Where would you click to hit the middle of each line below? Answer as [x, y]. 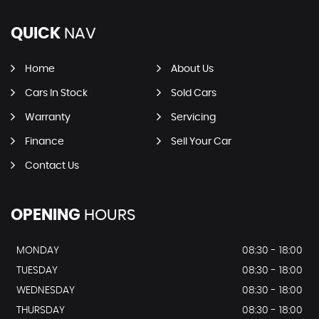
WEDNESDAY [46, 291]
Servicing [193, 117]
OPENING [46, 215]
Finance [45, 142]
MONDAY [38, 251]
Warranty [48, 117]
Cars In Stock [56, 93]
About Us [192, 69]
